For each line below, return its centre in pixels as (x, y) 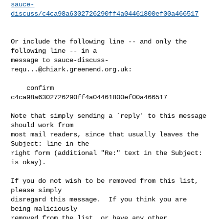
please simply (36, 190)
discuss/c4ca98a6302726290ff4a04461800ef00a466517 (105, 13)
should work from (42, 125)
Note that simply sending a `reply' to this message (109, 116)
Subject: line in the (50, 143)
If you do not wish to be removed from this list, (105, 181)
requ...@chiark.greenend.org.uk (70, 69)
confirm (19, 88)
